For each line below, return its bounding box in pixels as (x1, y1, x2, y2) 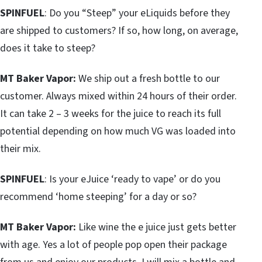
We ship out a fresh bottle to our (76, 71, 220, 86)
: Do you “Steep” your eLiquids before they (44, 5, 230, 20)
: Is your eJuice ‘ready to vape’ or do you (44, 171, 220, 187)
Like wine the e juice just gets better (76, 219, 236, 235)
